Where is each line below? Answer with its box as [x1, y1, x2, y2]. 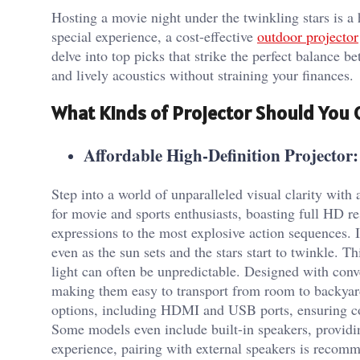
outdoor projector [257, 26, 358, 46]
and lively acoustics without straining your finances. [51, 64, 354, 84]
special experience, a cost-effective [51, 26, 257, 46]
